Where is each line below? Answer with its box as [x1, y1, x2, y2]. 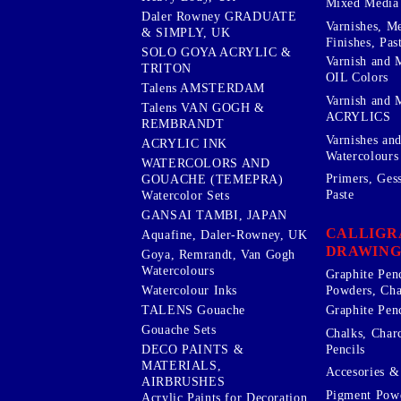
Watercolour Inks [141, 283, 238, 297]
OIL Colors [325, 71, 388, 85]
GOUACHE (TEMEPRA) [141, 172, 284, 186]
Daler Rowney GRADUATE [141, 9, 297, 23]
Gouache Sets [141, 322, 217, 337]
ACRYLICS [325, 110, 391, 124]
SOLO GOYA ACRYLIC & [141, 45, 292, 59]
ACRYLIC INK [141, 136, 227, 150]
